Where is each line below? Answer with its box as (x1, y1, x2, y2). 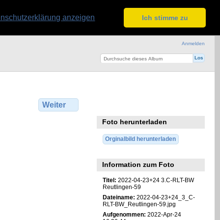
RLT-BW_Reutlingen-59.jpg (102, 201, 176, 208)
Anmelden (182, 40, 205, 46)
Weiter (42, 100, 66, 109)
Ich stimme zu (141, 13, 188, 22)
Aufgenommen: (102, 211, 146, 218)
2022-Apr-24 (145, 211, 181, 218)
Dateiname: (102, 194, 135, 201)
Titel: (102, 177, 116, 184)
